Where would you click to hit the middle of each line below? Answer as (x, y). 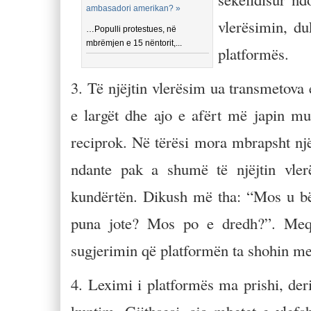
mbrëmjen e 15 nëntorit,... (134, 43)
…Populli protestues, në (132, 29)
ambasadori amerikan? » (134, 8)
